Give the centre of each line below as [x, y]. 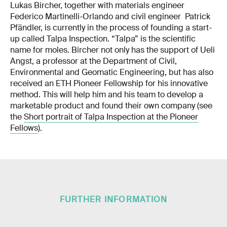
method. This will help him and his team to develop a [107, 95]
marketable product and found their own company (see [111, 106]
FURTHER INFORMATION [113, 200]
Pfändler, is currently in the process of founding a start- [111, 28]
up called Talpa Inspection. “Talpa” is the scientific [103, 39]
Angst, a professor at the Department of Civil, [93, 61]
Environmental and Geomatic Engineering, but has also [112, 72]
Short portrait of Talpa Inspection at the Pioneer [111, 117]
